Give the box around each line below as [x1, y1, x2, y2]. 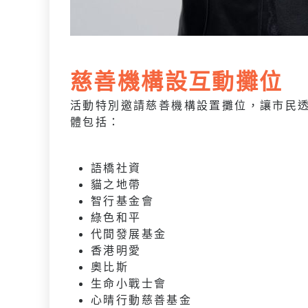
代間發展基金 [91, 226, 167, 240]
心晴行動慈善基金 [91, 292, 192, 306]
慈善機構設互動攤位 [70, 65, 283, 95]
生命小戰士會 [91, 276, 167, 289]
